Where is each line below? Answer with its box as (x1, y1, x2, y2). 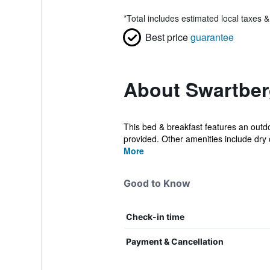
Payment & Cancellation (125, 236, 224, 246)
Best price (145, 30, 188, 44)
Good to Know (123, 177, 190, 189)
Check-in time (125, 212, 184, 222)
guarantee (190, 30, 234, 44)
